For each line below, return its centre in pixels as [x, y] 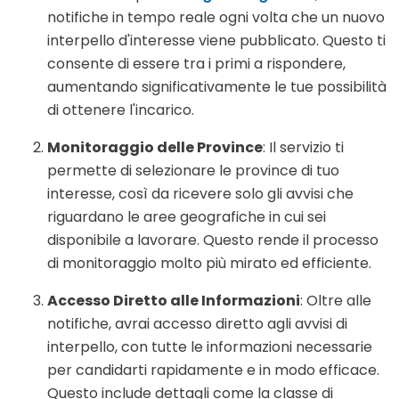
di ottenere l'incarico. [121, 110]
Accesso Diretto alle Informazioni [174, 300]
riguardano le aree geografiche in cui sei [187, 216]
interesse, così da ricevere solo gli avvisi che [200, 193]
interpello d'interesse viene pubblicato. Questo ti [216, 40]
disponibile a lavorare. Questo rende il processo [213, 240]
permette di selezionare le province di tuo [193, 170]
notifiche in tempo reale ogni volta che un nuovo [216, 17]
